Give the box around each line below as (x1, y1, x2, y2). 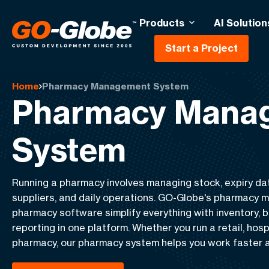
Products (139, 16, 184, 29)
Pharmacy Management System (42, 80, 189, 92)
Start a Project (165, 42, 238, 54)
